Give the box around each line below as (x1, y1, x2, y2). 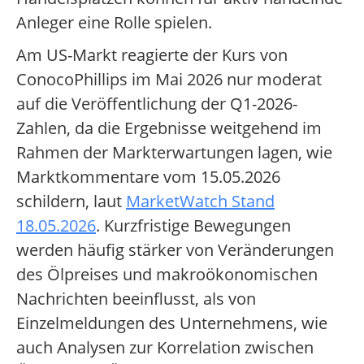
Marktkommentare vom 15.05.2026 (16, 166, 280, 188)
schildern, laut (16, 190, 126, 213)
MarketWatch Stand (126, 190, 275, 213)
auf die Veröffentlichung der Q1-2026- (16, 93, 297, 115)
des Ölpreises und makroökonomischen (16, 263, 318, 286)
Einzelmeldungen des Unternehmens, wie (16, 312, 327, 335)
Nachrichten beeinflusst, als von (16, 288, 256, 310)
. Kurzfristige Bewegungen (96, 214, 291, 237)
